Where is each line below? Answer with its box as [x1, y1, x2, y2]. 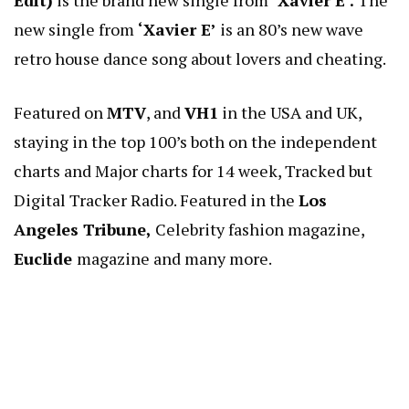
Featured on [14, 101, 107, 124]
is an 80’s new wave [216, 18, 363, 41]
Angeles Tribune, [14, 218, 155, 241]
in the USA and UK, [218, 101, 362, 124]
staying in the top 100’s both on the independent [14, 131, 377, 153]
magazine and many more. [77, 247, 272, 270]
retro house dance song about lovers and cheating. [14, 47, 386, 70]
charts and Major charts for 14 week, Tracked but [14, 160, 372, 183]
